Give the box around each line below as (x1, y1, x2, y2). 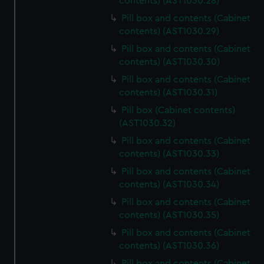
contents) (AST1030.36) (119, 241, 220, 250)
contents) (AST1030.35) (119, 210, 220, 220)
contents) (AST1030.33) (119, 149, 220, 159)
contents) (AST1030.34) (119, 180, 220, 189)
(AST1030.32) (119, 118, 176, 128)
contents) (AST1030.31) (119, 88, 218, 97)
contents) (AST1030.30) (119, 57, 220, 67)
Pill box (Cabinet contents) (121, 105, 236, 115)
